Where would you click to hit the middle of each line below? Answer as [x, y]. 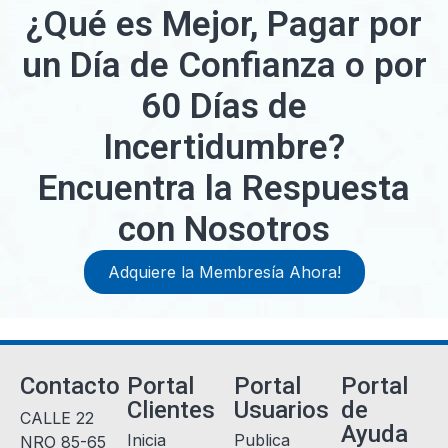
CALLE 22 [57, 418]
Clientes [171, 410]
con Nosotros [224, 229]
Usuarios [281, 410]
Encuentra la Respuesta [224, 188]
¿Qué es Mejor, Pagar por [224, 24]
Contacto [70, 386]
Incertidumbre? [224, 147]
